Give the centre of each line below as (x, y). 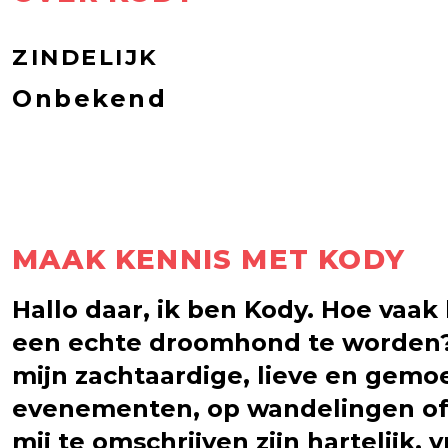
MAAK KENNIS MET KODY (208, 259)
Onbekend (89, 98)
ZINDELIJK (85, 56)
